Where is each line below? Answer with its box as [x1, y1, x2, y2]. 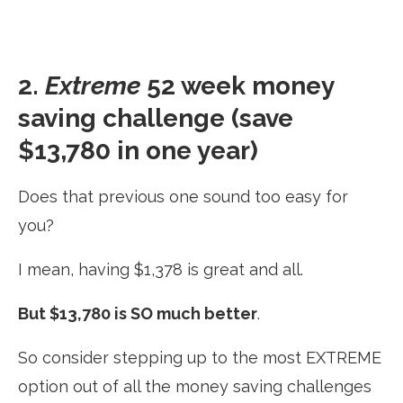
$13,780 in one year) [18, 135, 258, 166]
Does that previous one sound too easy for [18, 186, 348, 206]
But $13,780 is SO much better [18, 303, 257, 323]
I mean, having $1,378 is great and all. [18, 259, 303, 279]
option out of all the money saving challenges [18, 376, 372, 396]
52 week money [147, 70, 334, 101]
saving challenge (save [18, 103, 293, 133]
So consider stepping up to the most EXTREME [18, 347, 381, 367]
